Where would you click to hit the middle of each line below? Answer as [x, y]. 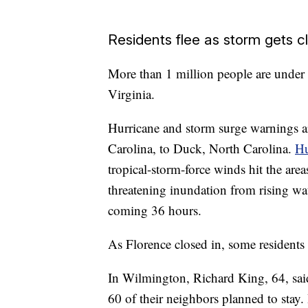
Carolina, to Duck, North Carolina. [201, 148]
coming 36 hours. [155, 210]
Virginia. [131, 94]
